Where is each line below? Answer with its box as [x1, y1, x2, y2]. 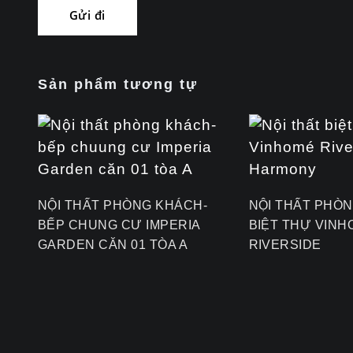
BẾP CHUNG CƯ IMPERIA [38, 218, 200, 232]
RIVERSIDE [248, 238, 321, 252]
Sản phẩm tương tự [38, 76, 198, 93]
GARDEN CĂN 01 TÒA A [38, 238, 188, 252]
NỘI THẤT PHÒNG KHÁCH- [38, 199, 208, 213]
